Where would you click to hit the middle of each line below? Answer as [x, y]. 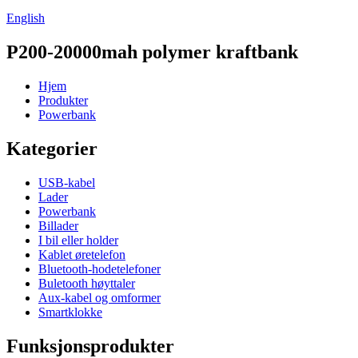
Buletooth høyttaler [87, 283]
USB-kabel [67, 182]
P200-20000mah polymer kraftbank [152, 52]
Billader [58, 225]
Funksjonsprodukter [90, 346]
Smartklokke [70, 312]
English [26, 18]
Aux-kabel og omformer [99, 297]
